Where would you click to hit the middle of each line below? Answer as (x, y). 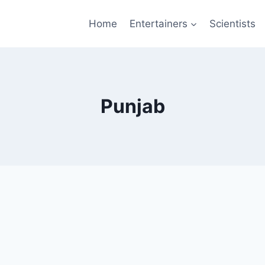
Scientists (232, 23)
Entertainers (158, 23)
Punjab (132, 106)
